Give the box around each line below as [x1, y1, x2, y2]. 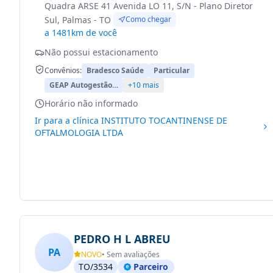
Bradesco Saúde [87, 65, 144, 76]
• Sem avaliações [102, 249, 160, 260]
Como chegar [126, 14, 171, 24]
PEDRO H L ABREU [74, 232, 171, 246]
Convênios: [44, 65, 82, 76]
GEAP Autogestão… [49, 80, 118, 90]
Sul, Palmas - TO [44, 14, 111, 26]
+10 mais [128, 80, 159, 90]
